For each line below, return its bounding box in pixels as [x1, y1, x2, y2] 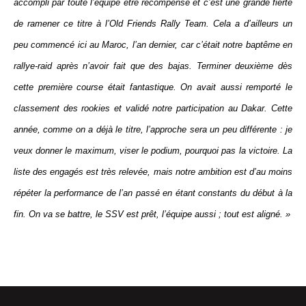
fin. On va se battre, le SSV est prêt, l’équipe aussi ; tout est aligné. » [14, 209, 290, 219]
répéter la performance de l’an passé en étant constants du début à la [14, 188, 292, 198]
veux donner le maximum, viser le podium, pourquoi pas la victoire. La [14, 145, 292, 156]
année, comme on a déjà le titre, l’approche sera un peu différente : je [14, 124, 292, 135]
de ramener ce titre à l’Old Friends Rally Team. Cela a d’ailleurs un [14, 18, 292, 29]
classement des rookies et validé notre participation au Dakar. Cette [14, 103, 292, 113]
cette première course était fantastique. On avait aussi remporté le [14, 82, 292, 92]
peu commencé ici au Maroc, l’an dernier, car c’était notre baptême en [14, 40, 292, 50]
